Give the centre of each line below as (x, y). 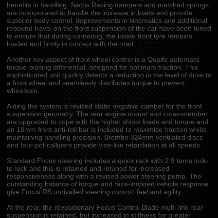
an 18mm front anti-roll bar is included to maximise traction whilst (106, 130)
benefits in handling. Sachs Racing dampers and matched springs (108, 5)
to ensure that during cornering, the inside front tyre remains (99, 36)
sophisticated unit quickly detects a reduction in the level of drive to (109, 75)
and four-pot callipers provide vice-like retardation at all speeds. (104, 145)
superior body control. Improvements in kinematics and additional (107, 21)
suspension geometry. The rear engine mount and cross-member (107, 114)
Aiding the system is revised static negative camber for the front (104, 106)
